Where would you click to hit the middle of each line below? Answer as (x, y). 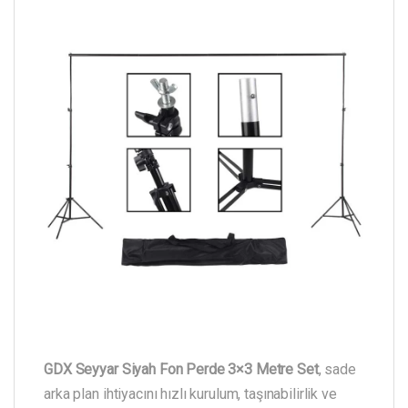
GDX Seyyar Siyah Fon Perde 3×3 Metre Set (181, 369)
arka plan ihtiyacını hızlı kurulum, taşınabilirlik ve (190, 393)
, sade (337, 369)
